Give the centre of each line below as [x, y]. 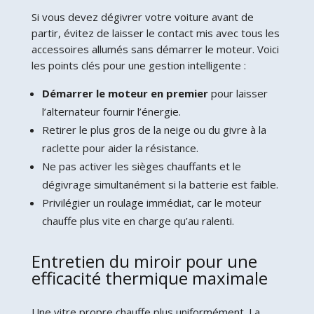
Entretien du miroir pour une [144, 261]
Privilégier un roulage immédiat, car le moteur [151, 202]
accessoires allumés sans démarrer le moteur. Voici [155, 49]
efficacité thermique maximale [149, 278]
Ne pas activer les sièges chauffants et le [141, 166]
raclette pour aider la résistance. [120, 148]
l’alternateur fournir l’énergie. [111, 111]
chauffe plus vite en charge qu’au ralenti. [138, 220]
